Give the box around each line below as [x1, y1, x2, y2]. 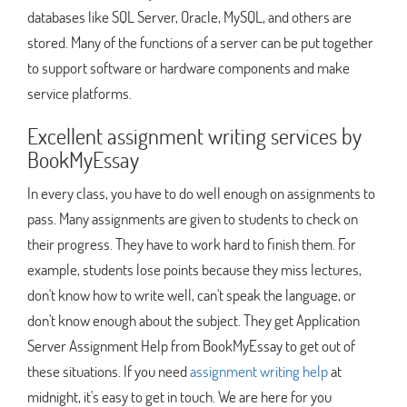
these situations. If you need [27, 360, 190, 382]
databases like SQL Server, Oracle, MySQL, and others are [27, 5, 352, 27]
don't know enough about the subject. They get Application [27, 309, 360, 331]
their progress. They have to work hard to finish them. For [27, 233, 356, 254]
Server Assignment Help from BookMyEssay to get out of [27, 334, 355, 356]
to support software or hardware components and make [27, 56, 350, 78]
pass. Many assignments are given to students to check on [27, 207, 358, 229]
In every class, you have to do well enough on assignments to [27, 182, 375, 203]
